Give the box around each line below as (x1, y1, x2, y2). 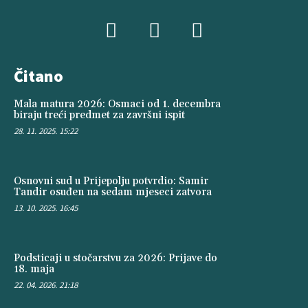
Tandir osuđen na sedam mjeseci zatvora (14, 186, 212, 199)
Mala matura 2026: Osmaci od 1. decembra (14, 98, 221, 111)
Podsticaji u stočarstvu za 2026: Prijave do (14, 251, 217, 265)
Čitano (14, 65, 63, 87)
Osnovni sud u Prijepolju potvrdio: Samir (14, 175, 208, 188)
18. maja (14, 262, 54, 276)
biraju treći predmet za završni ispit (14, 109, 185, 122)
